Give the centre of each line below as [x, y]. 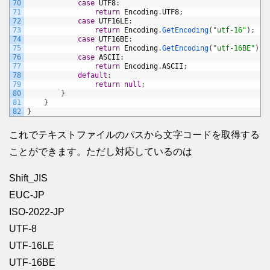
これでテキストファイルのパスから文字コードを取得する [134, 135]
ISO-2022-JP [37, 212]
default [93, 76]
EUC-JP [27, 195]
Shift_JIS [28, 178]
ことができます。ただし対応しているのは [101, 152]
